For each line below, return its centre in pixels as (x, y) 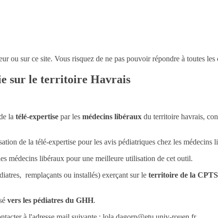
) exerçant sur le (123, 175)
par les (70, 116)
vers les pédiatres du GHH (50, 200)
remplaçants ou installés (61, 175)
